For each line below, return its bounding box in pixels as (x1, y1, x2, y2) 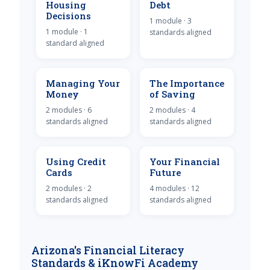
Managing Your (46, 77, 120, 89)
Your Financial (149, 155, 220, 168)
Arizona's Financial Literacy (31, 243, 184, 257)
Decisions (46, 9, 91, 22)
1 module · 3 (149, 15, 192, 26)
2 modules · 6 (46, 104, 92, 115)
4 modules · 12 (149, 183, 199, 193)
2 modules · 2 (46, 183, 92, 193)
